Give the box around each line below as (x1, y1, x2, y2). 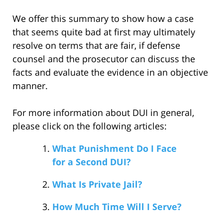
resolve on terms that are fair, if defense (12, 39, 180, 51)
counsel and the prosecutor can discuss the (12, 52, 195, 65)
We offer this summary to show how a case (12, 12, 194, 24)
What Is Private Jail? (52, 178, 142, 190)
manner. (12, 79, 48, 92)
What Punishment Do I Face (52, 142, 177, 154)
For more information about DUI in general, (12, 106, 194, 118)
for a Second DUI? (52, 155, 131, 168)
